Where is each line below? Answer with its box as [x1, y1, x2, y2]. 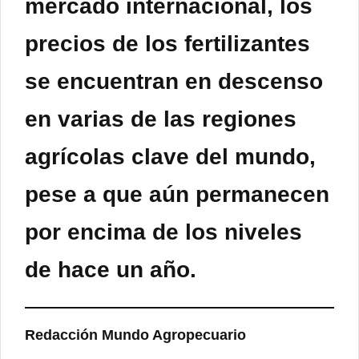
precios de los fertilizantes [25, 31, 310, 57]
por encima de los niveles [25, 220, 302, 245]
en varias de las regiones [25, 107, 296, 132]
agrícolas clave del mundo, [25, 144, 316, 170]
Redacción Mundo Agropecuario [25, 327, 246, 344]
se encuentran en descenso [25, 69, 323, 95]
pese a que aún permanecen [25, 182, 329, 208]
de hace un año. [25, 257, 196, 283]
